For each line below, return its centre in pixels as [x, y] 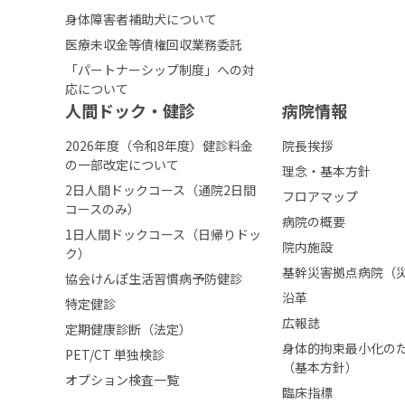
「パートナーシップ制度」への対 [160, 70]
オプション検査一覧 [122, 380]
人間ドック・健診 [130, 111]
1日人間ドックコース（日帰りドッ [163, 235]
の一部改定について [122, 165]
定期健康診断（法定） [128, 330]
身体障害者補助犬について [141, 19]
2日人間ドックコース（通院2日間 [160, 190]
